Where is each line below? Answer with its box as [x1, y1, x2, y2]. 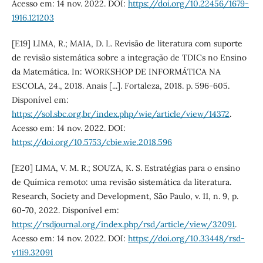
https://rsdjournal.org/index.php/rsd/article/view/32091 [11, 218, 235, 230]
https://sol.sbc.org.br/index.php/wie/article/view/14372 [11, 108, 230, 119]
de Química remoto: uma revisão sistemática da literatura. [11, 176, 231, 187]
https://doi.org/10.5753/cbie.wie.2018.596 [11, 136, 172, 147]
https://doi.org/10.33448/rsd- [127, 232, 245, 244]
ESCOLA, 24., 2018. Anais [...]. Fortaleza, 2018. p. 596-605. [11, 80, 230, 91]
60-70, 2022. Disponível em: [11, 204, 119, 215]
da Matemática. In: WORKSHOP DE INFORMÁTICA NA [11, 66, 221, 77]
